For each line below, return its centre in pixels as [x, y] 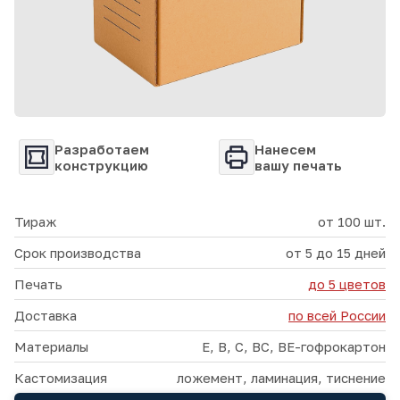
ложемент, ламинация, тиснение [281, 378]
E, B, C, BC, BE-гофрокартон [294, 347]
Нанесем [285, 150]
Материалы [51, 347]
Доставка [46, 316]
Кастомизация [61, 378]
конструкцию [101, 166]
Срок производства [78, 253]
